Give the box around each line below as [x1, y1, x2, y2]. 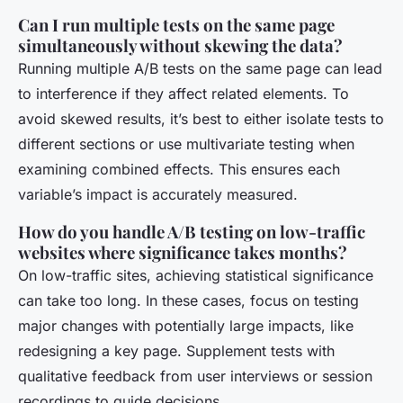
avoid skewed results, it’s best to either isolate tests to [18, 110, 384, 129]
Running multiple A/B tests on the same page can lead [18, 59, 382, 78]
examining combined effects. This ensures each [18, 160, 340, 179]
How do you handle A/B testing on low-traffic [18, 220, 365, 244]
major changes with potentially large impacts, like [18, 317, 354, 336]
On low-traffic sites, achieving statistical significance [18, 266, 373, 285]
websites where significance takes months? [18, 241, 347, 264]
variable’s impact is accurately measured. [18, 185, 298, 204]
